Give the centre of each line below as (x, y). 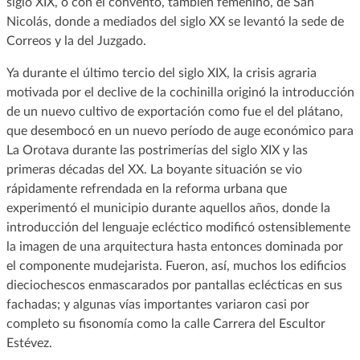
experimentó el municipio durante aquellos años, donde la (168, 208)
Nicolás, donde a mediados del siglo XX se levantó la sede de (175, 21)
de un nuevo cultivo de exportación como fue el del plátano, (174, 111)
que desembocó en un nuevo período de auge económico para (180, 131)
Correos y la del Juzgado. (76, 41)
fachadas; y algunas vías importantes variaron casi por (157, 304)
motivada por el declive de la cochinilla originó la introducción (180, 92)
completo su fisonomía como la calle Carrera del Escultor (166, 323)
